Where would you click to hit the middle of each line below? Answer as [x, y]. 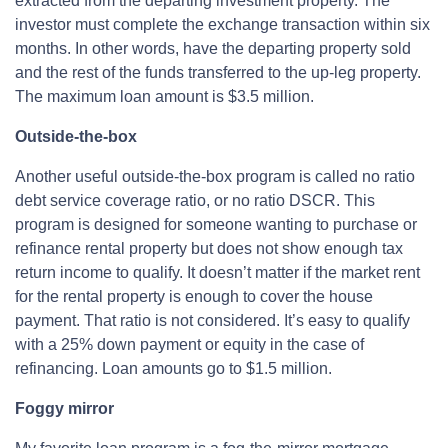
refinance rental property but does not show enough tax [209, 249]
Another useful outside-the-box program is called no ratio [215, 177]
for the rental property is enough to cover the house [194, 297]
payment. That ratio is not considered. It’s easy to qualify [212, 321]
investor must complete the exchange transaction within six [222, 25]
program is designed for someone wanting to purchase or [216, 225]
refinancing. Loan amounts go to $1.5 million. [173, 369]
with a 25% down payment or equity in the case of [189, 345]
